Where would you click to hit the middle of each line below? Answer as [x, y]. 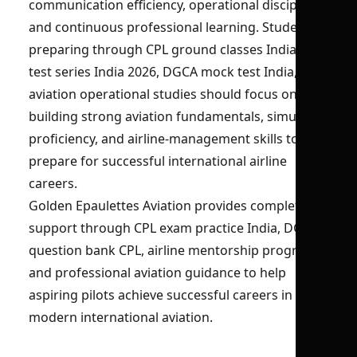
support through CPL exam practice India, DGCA [174, 228]
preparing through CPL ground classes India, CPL [177, 49]
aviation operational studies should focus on [163, 94]
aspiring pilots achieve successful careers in [161, 295]
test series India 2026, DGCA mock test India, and [176, 72]
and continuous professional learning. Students [173, 27]
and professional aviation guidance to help [157, 273]
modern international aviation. [121, 317]
